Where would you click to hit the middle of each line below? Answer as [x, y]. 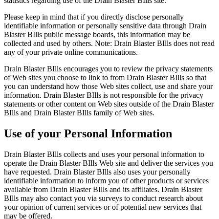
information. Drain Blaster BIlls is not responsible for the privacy [104, 95]
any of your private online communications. [71, 52]
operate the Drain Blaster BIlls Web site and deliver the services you [109, 163]
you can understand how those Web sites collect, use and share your [108, 87]
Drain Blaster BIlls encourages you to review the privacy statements [108, 69]
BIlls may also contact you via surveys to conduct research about [103, 198]
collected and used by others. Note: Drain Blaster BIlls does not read [109, 44]
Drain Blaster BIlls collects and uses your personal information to [104, 154]
